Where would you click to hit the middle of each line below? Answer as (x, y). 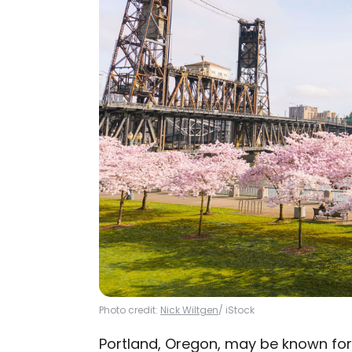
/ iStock (236, 310)
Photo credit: (130, 310)
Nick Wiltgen (189, 310)
